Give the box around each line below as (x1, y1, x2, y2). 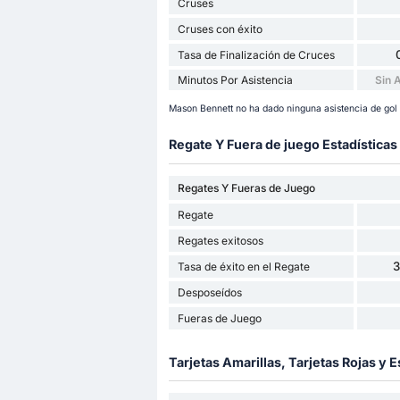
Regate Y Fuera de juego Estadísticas (168, 137, 397, 153)
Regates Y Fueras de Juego (177, 180, 315, 195)
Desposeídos (177, 285, 242, 299)
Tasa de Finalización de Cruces (177, 47, 335, 62)
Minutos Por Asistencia (177, 72, 293, 87)
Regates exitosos (177, 233, 263, 247)
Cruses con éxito (177, 21, 262, 36)
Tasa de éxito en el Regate (177, 259, 310, 273)
